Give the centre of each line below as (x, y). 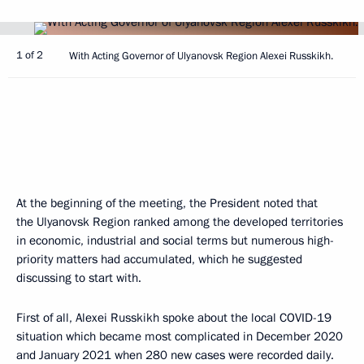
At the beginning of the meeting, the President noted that (167, 203)
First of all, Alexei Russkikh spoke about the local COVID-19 (174, 318)
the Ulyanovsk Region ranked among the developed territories (180, 222)
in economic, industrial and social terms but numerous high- (175, 240)
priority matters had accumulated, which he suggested (159, 259)
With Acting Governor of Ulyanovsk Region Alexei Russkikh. (201, 56)
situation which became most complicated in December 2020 (180, 336)
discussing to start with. (79, 278)
